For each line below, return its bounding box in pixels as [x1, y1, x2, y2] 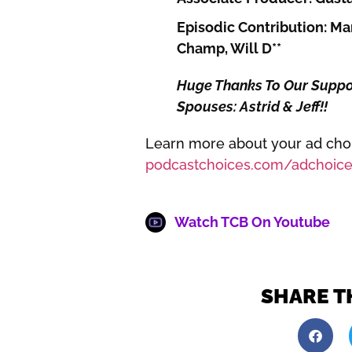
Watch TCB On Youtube [174, 214, 330, 231]
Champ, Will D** [176, 39, 281, 57]
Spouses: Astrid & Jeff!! [176, 97, 328, 115]
